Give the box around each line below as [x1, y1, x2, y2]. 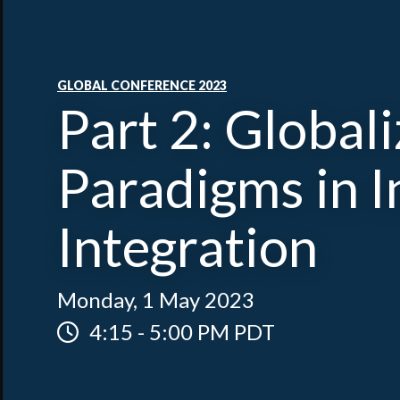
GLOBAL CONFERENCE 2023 [57, 78, 227, 93]
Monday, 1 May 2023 [57, 287, 254, 312]
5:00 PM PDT [149, 319, 275, 345]
